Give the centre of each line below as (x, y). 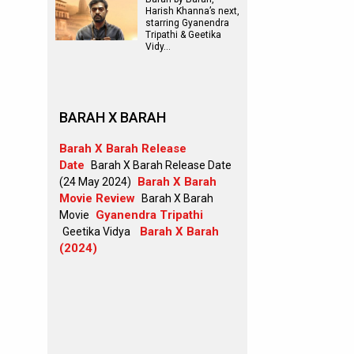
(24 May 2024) (95, 182)
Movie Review (97, 198)
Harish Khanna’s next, (192, 11)
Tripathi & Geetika (183, 35)
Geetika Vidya (96, 232)
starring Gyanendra (187, 23)
